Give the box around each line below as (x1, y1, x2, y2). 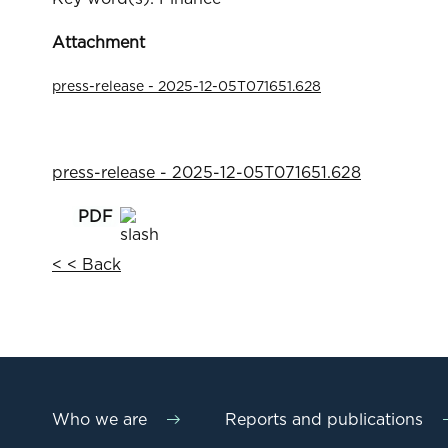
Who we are (52, 410, 147, 429)
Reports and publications (224, 410, 423, 429)
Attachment (52, 33, 145, 52)
